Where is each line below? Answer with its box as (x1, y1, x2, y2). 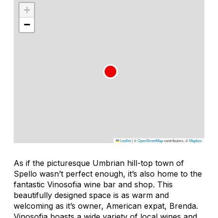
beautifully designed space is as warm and (14, 190, 169, 200)
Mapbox (189, 137, 202, 143)
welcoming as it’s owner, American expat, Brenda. (14, 200, 198, 211)
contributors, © (163, 137, 189, 143)
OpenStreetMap (138, 137, 163, 143)
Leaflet (119, 137, 131, 143)
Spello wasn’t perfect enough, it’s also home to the (14, 168, 202, 179)
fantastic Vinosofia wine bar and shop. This (14, 179, 173, 189)
